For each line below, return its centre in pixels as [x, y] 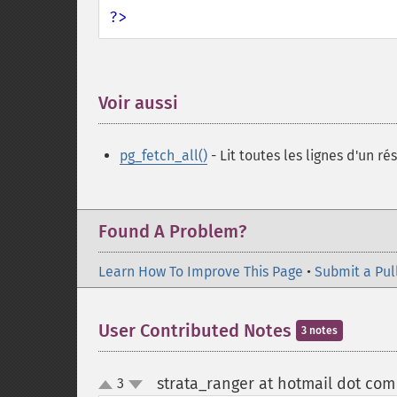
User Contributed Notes [197, 331]
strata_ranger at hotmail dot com [276, 384]
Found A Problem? [172, 231]
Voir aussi [138, 103]
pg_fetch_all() [163, 156]
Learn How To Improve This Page [201, 272]
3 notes [319, 331]
